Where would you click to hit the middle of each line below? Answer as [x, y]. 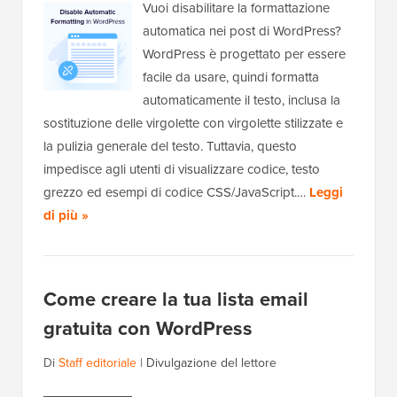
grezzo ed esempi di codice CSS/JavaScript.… [176, 193]
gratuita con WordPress [148, 329]
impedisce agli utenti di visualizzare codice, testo [182, 170]
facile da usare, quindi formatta [231, 78]
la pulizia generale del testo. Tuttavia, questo [170, 147]
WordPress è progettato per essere [244, 54]
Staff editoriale [97, 363]
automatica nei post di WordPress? [242, 31]
